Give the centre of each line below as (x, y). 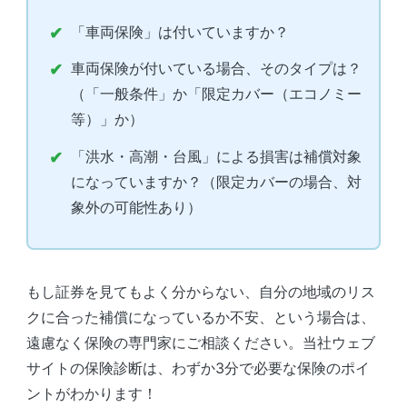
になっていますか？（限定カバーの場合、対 (216, 182)
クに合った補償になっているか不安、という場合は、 (200, 318)
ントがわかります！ (91, 394)
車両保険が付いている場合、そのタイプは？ (216, 69)
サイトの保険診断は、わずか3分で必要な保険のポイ (198, 368)
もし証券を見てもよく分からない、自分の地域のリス (200, 292)
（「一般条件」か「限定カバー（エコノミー (216, 94)
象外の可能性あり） (136, 208)
